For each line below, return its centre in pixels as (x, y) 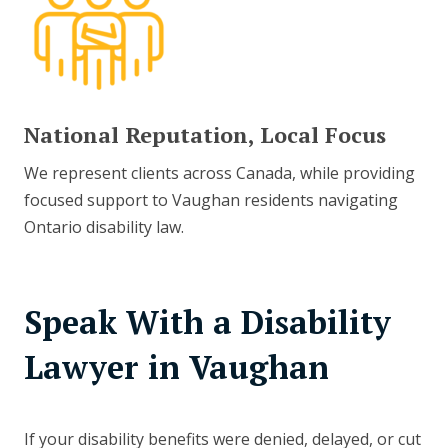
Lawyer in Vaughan (176, 367)
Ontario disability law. (104, 227)
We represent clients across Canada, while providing (219, 173)
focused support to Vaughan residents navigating (211, 200)
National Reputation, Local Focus (205, 135)
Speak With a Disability (207, 322)
